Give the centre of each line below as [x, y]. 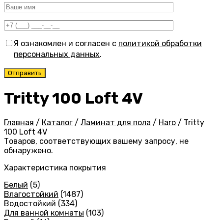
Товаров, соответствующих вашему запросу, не [96, 141]
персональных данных [57, 55]
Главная [19, 123]
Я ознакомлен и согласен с [66, 44]
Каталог [57, 123]
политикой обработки [160, 44]
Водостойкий [30, 204]
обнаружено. [28, 151]
